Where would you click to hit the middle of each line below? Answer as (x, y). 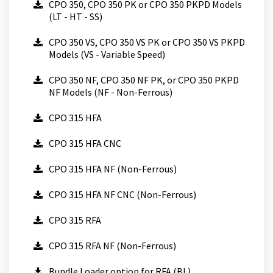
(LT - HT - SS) (76, 16)
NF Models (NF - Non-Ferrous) (111, 92)
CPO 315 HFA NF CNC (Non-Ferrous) (122, 194)
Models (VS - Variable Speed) (107, 54)
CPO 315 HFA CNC (85, 143)
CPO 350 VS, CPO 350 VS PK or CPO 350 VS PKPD (147, 42)
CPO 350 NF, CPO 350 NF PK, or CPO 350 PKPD (144, 80)
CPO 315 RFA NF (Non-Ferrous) (112, 246)
